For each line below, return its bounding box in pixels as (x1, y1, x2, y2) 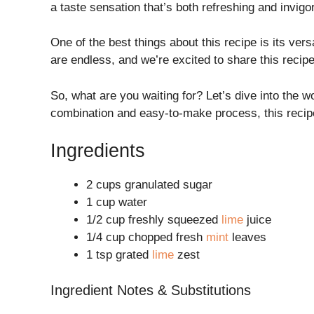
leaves (228, 231, 266, 245)
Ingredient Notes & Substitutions (50, 282, 251, 298)
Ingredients (50, 140, 145, 162)
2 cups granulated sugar (86, 178, 212, 192)
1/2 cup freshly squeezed (86, 213, 221, 227)
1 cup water (86, 196, 147, 210)
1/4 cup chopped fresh (86, 231, 206, 245)
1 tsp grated (86, 248, 152, 262)
